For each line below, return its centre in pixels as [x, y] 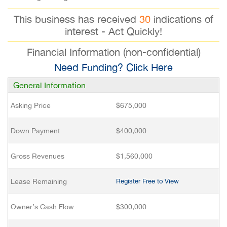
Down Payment [35, 131]
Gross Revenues [37, 156]
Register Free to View [147, 181]
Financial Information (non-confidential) [113, 52]
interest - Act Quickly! [113, 31]
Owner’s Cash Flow [42, 207]
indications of [182, 19]
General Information [49, 85]
